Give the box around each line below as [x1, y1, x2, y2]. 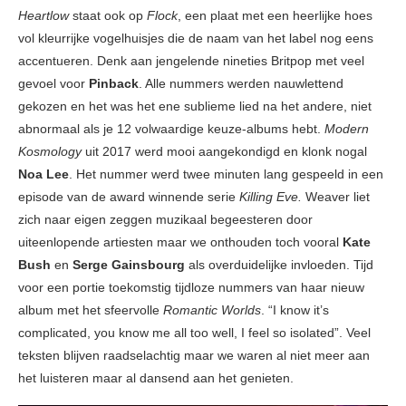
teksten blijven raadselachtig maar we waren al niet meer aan [18, 348, 370, 363]
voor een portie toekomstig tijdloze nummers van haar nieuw [18, 280, 364, 295]
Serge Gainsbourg [72, 257, 185, 273]
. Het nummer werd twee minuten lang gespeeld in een [69, 167, 383, 182]
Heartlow [18, 8, 69, 24]
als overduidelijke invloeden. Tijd [185, 257, 373, 273]
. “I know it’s [261, 303, 329, 318]
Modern [324, 121, 369, 137]
